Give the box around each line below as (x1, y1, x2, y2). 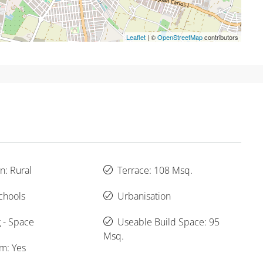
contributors (203, 32, 238, 42)
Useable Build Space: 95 (117, 215, 220, 229)
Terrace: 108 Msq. (117, 164, 193, 177)
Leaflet (126, 32, 146, 42)
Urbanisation (117, 190, 171, 203)
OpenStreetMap (157, 32, 203, 42)
